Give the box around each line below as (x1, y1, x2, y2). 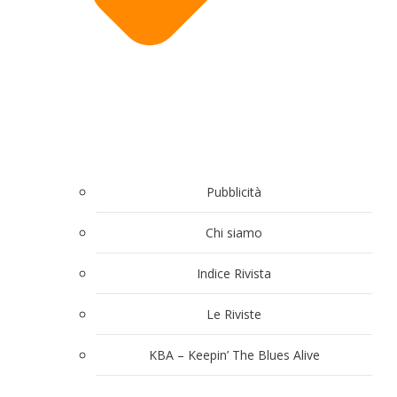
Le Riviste (206, 306, 261, 323)
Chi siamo (206, 224, 262, 242)
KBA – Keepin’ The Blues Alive (148, 346, 320, 364)
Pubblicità (206, 183, 261, 201)
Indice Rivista (197, 265, 271, 283)
